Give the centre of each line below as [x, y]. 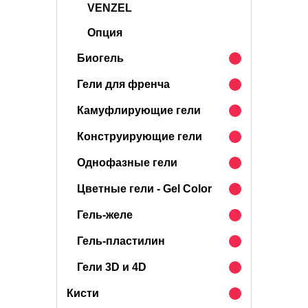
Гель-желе [105, 215]
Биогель [100, 58]
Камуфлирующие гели [139, 110]
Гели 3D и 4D [112, 267]
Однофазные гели [127, 163]
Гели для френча [123, 84]
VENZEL [110, 8]
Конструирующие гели [140, 136]
